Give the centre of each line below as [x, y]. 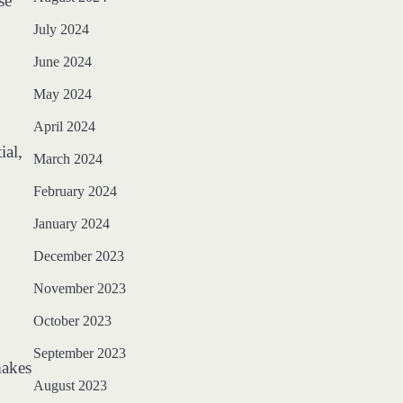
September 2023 [79, 354]
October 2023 [72, 321]
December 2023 [78, 256]
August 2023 [70, 386]
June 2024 [62, 62]
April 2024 [64, 127]
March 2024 [67, 159]
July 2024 [61, 30]
